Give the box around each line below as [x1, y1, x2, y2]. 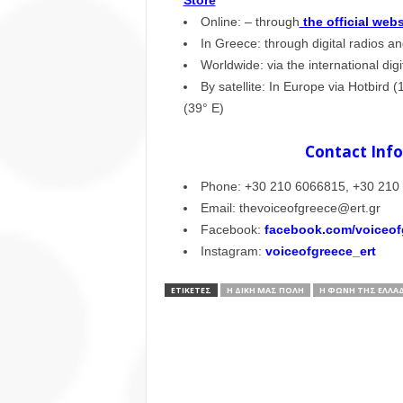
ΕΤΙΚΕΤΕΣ [170, 284, 211, 297]
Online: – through [200, 14, 300, 30]
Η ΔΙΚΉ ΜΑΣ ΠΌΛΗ [226, 284, 304, 297]
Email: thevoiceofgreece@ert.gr [200, 201, 381, 216]
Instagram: [200, 244, 265, 259]
